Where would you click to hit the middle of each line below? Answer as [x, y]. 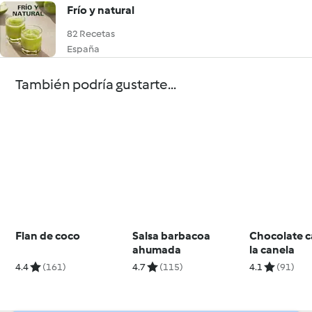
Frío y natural [101, 10]
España [83, 49]
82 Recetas [91, 34]
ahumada [157, 249]
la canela [272, 249]
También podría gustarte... [96, 84]
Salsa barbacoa [172, 235]
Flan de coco [48, 235]
